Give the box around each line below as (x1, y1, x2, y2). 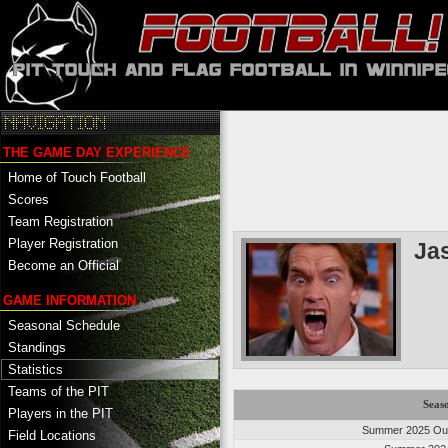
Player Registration (8, 235, 118, 251)
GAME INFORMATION (3, 292, 136, 308)
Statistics (8, 361, 63, 377)
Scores (8, 191, 49, 207)
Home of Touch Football (8, 169, 146, 185)
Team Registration (8, 213, 113, 229)
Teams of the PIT (8, 383, 109, 399)
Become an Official (8, 257, 119, 273)
